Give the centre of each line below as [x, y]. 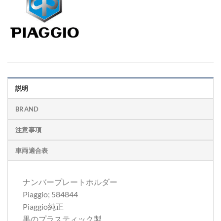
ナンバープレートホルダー [70, 182]
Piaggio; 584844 [50, 194]
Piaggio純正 [43, 207]
